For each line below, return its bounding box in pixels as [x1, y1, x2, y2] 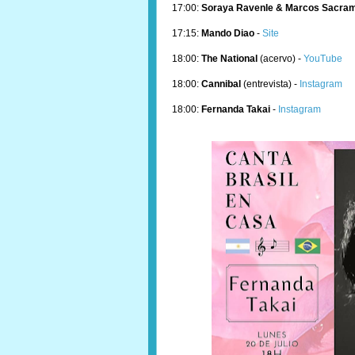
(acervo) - [258, 53, 303, 64]
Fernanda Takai [201, 104, 270, 115]
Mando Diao [201, 28, 254, 39]
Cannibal [201, 78, 243, 90]
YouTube [303, 53, 342, 64]
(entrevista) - [243, 78, 300, 90]
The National [201, 53, 258, 64]
